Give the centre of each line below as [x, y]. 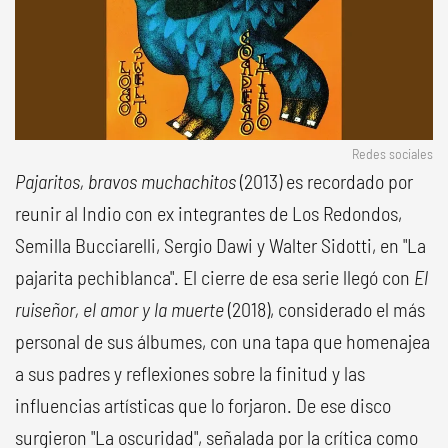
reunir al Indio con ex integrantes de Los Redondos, [208, 212]
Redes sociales [392, 153]
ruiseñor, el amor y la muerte [119, 308]
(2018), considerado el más [324, 308]
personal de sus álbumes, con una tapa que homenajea [222, 340]
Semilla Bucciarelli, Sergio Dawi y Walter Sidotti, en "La [220, 244]
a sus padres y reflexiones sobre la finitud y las [190, 372]
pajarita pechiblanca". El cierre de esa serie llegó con [214, 276]
